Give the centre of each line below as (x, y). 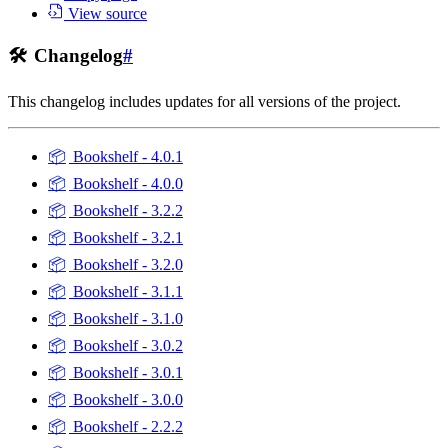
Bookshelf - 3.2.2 (126, 210)
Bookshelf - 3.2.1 (126, 237)
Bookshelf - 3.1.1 (126, 291)
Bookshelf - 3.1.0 (126, 318)
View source (107, 14)
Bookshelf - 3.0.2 (126, 345)
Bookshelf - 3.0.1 (126, 372)
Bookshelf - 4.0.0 (126, 183)
